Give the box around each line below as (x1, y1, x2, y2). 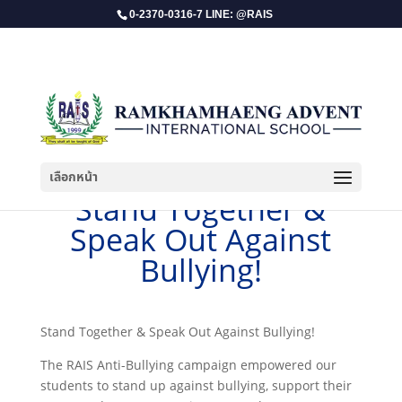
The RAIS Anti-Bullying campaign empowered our (39, 356, 336, 373)
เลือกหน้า (48, 167, 98, 187)
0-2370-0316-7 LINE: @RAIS (129, 6, 274, 22)
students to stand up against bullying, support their (39, 377, 352, 394)
